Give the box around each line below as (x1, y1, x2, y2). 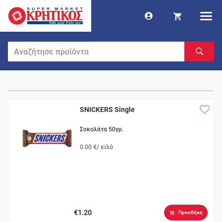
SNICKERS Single (80, 106, 135, 113)
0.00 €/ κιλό (80, 144, 113, 151)
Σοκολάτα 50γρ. (80, 126, 124, 133)
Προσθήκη (178, 210, 203, 216)
